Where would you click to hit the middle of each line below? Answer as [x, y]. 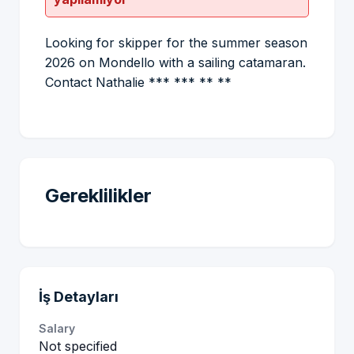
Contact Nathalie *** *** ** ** [138, 82]
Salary [57, 328]
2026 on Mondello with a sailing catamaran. [175, 62]
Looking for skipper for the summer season [176, 43]
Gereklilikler [98, 196]
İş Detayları [79, 297]
